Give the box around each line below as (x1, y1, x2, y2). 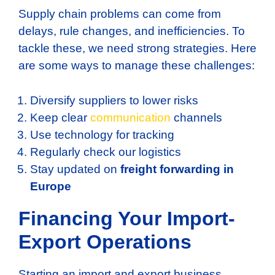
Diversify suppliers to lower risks (30, 93, 198, 107)
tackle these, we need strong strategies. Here (18, 42, 257, 55)
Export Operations (18, 230, 192, 253)
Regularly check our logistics (30, 145, 181, 158)
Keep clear (30, 110, 90, 124)
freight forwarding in (120, 162, 234, 176)
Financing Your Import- (18, 207, 235, 230)
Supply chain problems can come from (18, 7, 221, 21)
